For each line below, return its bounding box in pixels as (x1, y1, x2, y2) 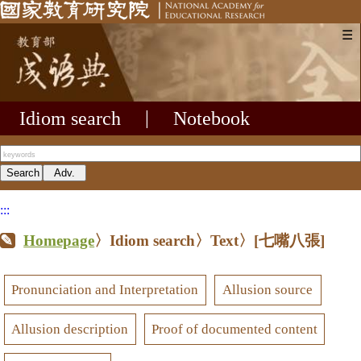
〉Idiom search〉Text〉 (94, 231, 255, 249)
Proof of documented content (151, 321, 317, 337)
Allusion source (222, 282, 313, 297)
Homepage (23, 231, 95, 249)
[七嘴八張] (254, 231, 326, 249)
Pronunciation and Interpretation (11, 282, 199, 297)
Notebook (173, 107, 250, 129)
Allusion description (11, 321, 129, 337)
